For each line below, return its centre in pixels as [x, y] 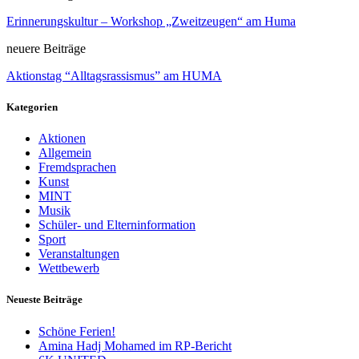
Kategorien [32, 107]
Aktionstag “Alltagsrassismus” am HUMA [114, 75]
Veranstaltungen [79, 254]
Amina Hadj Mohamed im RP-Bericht [135, 345]
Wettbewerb [69, 268]
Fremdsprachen [77, 167]
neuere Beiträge [46, 48]
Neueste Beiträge [44, 300]
